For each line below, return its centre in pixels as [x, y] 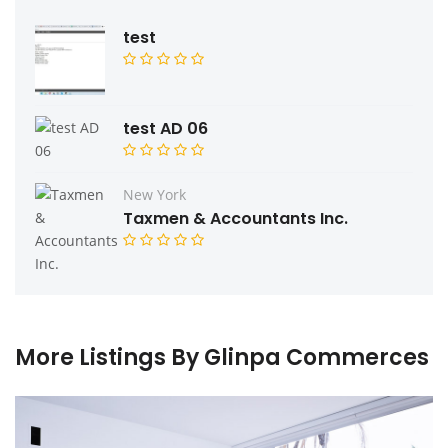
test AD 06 [165, 129]
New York [154, 195]
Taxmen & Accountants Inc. [235, 219]
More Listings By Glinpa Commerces [222, 358]
